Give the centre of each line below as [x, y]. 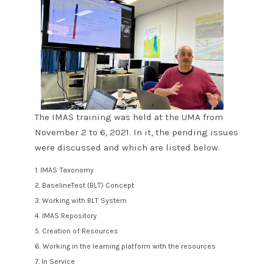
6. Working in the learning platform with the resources [125, 246]
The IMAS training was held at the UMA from [129, 117]
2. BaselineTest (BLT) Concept [84, 186]
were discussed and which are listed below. [127, 147]
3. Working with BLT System [80, 201]
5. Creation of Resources [76, 231]
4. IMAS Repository [66, 216]
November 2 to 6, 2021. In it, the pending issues [136, 132]
